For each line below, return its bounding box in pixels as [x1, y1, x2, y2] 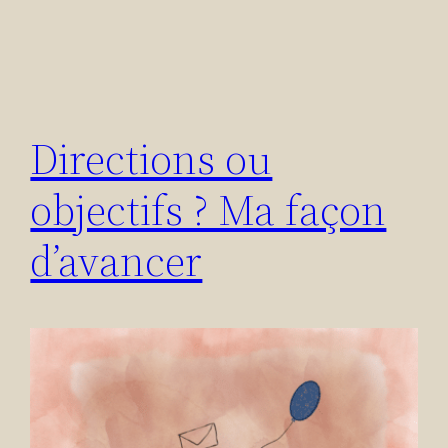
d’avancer [30, 230, 203, 290]
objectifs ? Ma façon [30, 179, 387, 239]
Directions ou [30, 128, 273, 188]
